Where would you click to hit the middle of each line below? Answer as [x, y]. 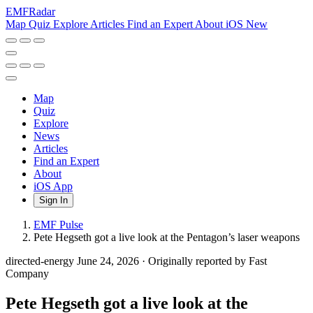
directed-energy [41, 261]
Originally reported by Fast [208, 261]
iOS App [53, 186]
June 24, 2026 [109, 261]
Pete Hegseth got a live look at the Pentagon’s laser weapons [167, 237]
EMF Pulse [58, 225]
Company [27, 274]
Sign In [53, 200]
